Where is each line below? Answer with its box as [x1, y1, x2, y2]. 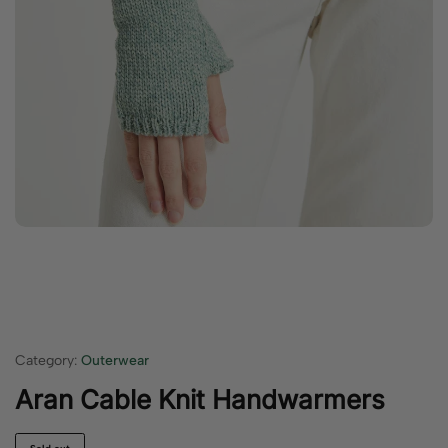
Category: [15, 352, 77, 369]
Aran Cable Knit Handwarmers [15, 384, 385, 415]
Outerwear [81, 352, 149, 369]
